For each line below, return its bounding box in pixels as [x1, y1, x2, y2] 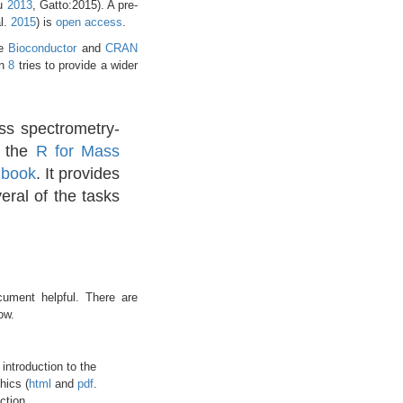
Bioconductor [8, 40, 77, 55]
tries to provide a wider [14, 58, 139, 72]
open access [55, 14, 122, 29]
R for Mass [35, 141, 121, 160]
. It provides [35, 164, 120, 183]
